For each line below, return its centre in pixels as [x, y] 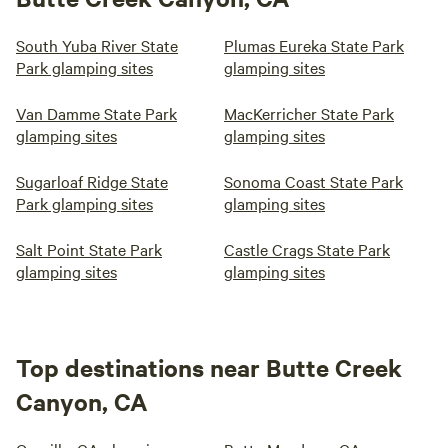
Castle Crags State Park [307, 249]
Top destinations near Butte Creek [209, 367]
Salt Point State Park [89, 249]
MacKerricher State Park [309, 113]
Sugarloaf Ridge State [92, 181]
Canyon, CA [82, 401]
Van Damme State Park [96, 113]
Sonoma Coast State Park [313, 181]
